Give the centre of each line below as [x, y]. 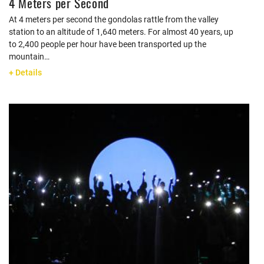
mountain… [29, 57]
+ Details [25, 72]
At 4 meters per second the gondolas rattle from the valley [114, 19]
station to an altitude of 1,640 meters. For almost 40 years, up [121, 32]
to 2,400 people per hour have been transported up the [108, 44]
